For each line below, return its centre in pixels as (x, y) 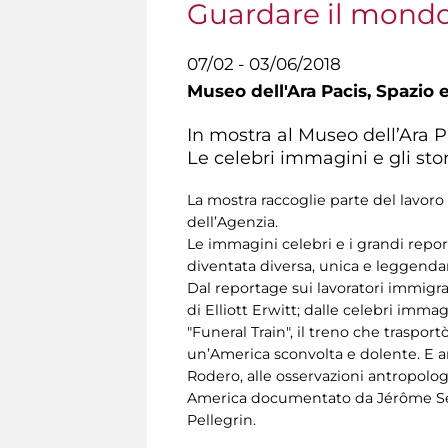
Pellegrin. (221, 419)
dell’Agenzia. (234, 221)
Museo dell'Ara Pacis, (281, 91)
